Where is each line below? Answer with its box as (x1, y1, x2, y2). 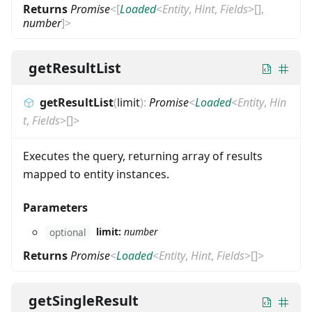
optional (49, 226, 86, 240)
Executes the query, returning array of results (23, 148, 263, 164)
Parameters (23, 199, 88, 215)
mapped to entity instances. (23, 166, 169, 182)
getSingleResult (29, 291, 139, 311)
